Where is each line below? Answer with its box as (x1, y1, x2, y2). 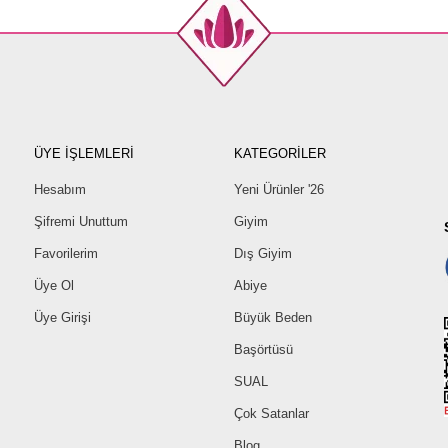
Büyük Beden (234, 309, 312, 325)
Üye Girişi (34, 309, 91, 325)
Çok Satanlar (234, 405, 309, 421)
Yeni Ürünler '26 (234, 181, 324, 197)
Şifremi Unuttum (34, 213, 128, 229)
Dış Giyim (234, 245, 292, 261)
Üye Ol (34, 277, 74, 293)
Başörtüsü (234, 341, 293, 357)
